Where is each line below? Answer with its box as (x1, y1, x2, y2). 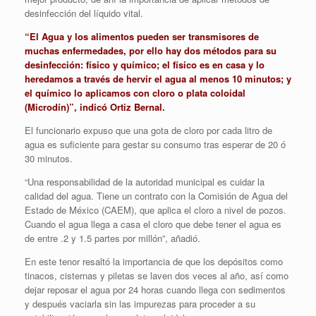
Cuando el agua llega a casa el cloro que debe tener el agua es (25, 217, 281, 231)
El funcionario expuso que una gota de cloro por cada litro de (25, 123, 272, 137)
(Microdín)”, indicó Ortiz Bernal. (25, 100, 165, 114)
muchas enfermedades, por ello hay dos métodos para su (25, 44, 276, 57)
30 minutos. (25, 152, 73, 165)
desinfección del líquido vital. (25, 6, 143, 20)
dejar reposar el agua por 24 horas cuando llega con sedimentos (25, 283, 286, 296)
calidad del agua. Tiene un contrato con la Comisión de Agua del (25, 189, 288, 202)
